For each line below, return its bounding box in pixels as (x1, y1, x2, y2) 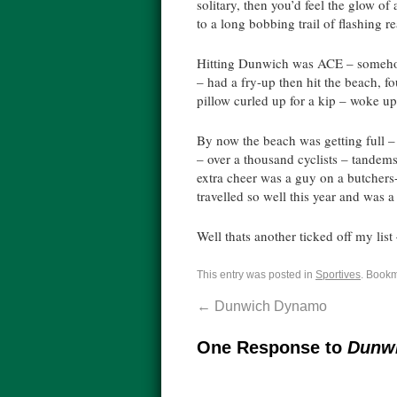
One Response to (197, 338, 347, 357)
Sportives (315, 269, 361, 281)
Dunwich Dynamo (211, 299, 327, 314)
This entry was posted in (197, 269, 315, 281)
